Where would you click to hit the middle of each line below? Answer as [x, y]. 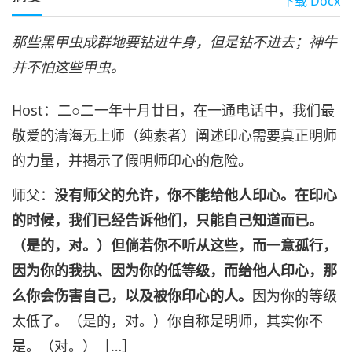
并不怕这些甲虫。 [68, 67]
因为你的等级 [295, 295]
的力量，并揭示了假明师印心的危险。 [132, 161]
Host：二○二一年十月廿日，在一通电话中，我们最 [173, 110]
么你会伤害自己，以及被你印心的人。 [132, 295]
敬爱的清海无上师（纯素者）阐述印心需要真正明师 [174, 136]
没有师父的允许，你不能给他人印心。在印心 [196, 194]
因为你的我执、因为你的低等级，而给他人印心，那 [174, 270]
